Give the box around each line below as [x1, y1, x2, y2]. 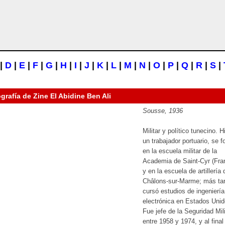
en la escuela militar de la [143, 147, 217, 155]
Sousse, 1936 [143, 107, 183, 115]
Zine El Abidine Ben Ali [33, 92, 111, 100]
